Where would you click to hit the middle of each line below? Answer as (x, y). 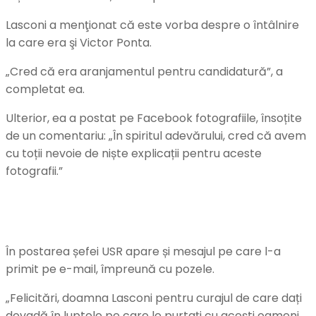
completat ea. (45, 89)
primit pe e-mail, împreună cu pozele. (110, 269)
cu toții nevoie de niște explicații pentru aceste (134, 153)
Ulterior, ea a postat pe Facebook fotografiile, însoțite (154, 118)
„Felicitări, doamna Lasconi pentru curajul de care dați (154, 298)
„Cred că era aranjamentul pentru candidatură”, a (144, 71)
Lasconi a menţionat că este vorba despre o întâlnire (152, 25)
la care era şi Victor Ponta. (79, 42)
